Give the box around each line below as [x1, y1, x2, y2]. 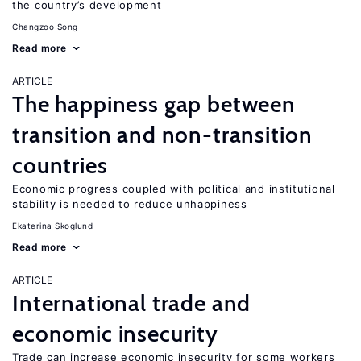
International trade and [12, 289, 251, 317]
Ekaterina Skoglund [12, 221, 93, 230]
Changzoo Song [12, 22, 78, 31]
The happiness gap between [12, 90, 296, 118]
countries [12, 151, 108, 179]
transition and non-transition [12, 121, 313, 148]
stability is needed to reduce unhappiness [12, 197, 247, 210]
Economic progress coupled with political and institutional [12, 182, 335, 195]
